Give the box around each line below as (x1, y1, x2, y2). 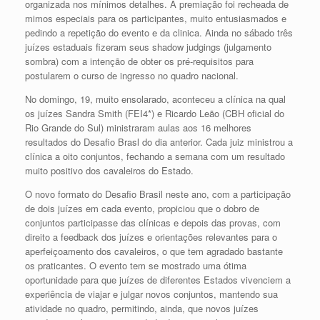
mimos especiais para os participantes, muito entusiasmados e (25, 11, 286, 25)
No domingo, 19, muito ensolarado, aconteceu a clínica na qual (25, 91, 286, 106)
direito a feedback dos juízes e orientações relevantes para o (25, 229, 277, 244)
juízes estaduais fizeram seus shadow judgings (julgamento (25, 39, 271, 54)
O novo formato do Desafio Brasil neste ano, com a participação (25, 186, 291, 201)
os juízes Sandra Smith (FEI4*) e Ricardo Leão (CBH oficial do (25, 106, 284, 120)
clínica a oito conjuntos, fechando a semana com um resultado (25, 149, 285, 163)
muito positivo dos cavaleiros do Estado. (25, 163, 194, 177)
